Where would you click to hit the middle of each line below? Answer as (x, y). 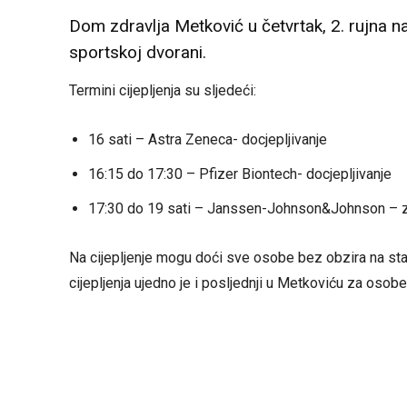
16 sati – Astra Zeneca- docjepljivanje (208, 139)
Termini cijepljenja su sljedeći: (163, 90)
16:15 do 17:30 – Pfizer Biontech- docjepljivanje (240, 174)
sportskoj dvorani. (138, 52)
